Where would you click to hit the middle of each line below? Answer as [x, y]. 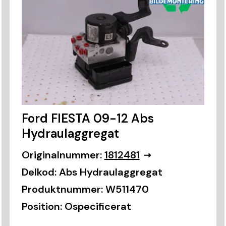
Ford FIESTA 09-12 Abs [88, 119]
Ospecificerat [98, 207]
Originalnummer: [62, 155]
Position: [42, 207]
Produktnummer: [62, 189]
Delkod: [39, 172]
